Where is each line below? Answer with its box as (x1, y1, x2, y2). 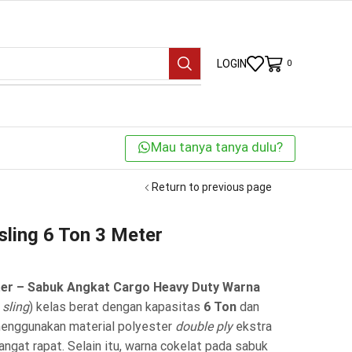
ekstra (233, 318, 272, 334)
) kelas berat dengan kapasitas (29, 299, 203, 314)
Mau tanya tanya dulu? (151, 138, 283, 155)
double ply (175, 318, 233, 334)
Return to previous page (152, 180, 272, 193)
